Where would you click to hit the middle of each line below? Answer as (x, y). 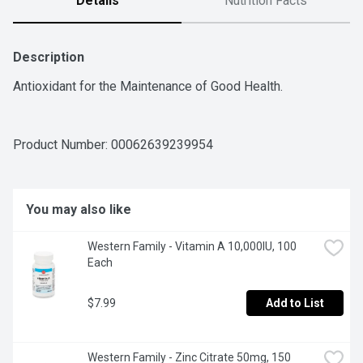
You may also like (79, 210)
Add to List (295, 303)
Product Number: (62, 145)
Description (49, 58)
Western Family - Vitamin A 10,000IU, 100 (192, 247)
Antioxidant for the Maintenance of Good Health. (148, 87)
